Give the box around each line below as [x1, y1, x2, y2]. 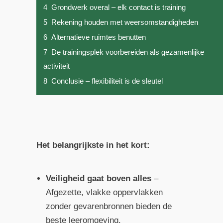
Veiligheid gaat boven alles [46, 174, 152, 184]
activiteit [43, 62, 70, 71]
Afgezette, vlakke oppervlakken [46, 188, 163, 198]
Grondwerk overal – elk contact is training [51, 3, 186, 12]
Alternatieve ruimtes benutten [51, 33, 146, 42]
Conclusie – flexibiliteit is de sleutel [51, 77, 163, 86]
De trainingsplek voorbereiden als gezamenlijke [51, 48, 204, 57]
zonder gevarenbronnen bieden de [46, 202, 172, 212]
